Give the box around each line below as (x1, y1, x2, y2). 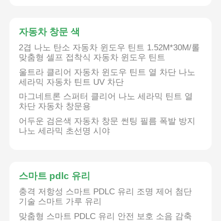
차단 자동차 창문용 (19, 102, 91, 111)
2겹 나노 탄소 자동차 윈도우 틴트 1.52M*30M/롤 (19, 43, 200, 53)
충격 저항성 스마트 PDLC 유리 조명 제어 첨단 (19, 187, 192, 197)
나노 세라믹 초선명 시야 (19, 126, 110, 136)
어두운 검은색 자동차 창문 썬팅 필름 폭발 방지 (19, 116, 196, 126)
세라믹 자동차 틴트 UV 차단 (19, 77, 124, 87)
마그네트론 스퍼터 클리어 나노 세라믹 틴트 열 (19, 92, 193, 102)
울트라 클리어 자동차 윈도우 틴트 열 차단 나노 (19, 67, 196, 77)
